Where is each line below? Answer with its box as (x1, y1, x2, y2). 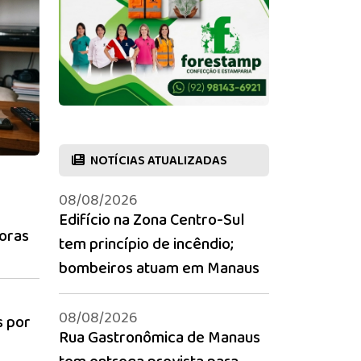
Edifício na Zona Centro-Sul (59, 206, 245, 233)
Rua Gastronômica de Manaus (59, 324, 260, 351)
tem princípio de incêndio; (59, 230, 234, 257)
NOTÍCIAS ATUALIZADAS (88, 150, 227, 171)
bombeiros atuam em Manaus (59, 255, 259, 281)
